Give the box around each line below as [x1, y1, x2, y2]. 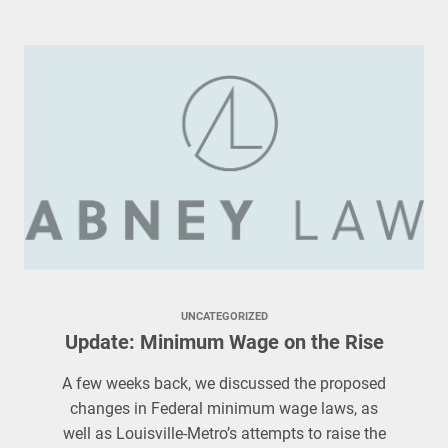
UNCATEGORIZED [180, 310, 268, 323]
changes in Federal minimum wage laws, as [70, 399, 378, 418]
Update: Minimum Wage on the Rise [64, 330, 384, 354]
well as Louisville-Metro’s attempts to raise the [62, 424, 386, 443]
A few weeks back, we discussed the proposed [62, 374, 386, 393]
